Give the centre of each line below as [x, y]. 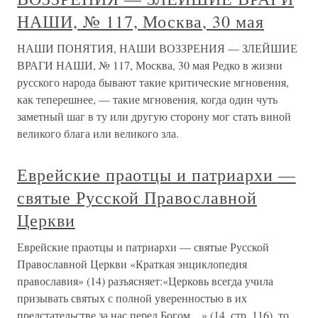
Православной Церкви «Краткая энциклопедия [132, 264]
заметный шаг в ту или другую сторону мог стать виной [154, 116]
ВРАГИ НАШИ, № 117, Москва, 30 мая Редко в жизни [150, 65]
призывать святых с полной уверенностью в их [132, 298]
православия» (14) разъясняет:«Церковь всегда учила [145, 281]
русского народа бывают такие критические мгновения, [153, 82]
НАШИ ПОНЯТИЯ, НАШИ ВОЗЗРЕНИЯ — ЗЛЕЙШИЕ [157, 48]
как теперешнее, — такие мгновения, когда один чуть [147, 99]
